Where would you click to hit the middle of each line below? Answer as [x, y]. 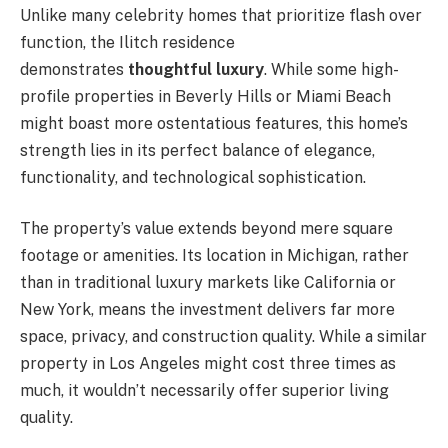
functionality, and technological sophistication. [193, 177]
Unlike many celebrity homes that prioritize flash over [221, 15]
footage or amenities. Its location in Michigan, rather [214, 256]
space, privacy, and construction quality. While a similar [223, 337]
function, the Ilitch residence [127, 42]
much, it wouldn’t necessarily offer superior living [204, 391]
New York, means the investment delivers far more [207, 310]
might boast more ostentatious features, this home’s [214, 123]
